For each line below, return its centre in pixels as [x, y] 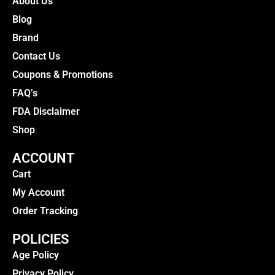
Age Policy [36, 255]
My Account [38, 192]
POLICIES [41, 239]
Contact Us [36, 56]
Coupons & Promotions [63, 74]
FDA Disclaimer [46, 111]
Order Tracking [45, 211]
